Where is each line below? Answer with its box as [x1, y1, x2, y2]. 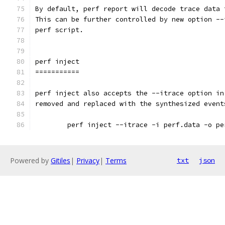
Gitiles [51, 156, 70, 165]
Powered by [10, 156, 51, 165]
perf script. [35, 26, 83, 34]
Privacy [76, 156, 99, 165]
